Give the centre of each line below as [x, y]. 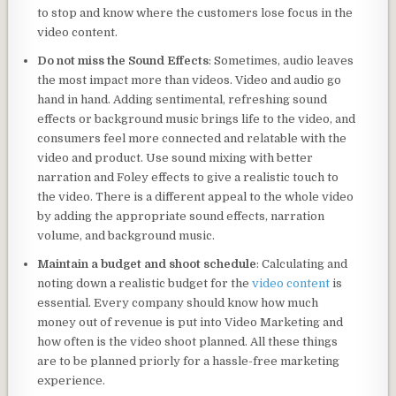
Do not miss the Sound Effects [123, 60]
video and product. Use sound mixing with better [175, 157]
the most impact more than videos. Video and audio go [190, 80]
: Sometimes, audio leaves [282, 60]
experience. [72, 380]
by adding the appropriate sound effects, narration [181, 216]
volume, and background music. [126, 235]
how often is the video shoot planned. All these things [188, 341]
